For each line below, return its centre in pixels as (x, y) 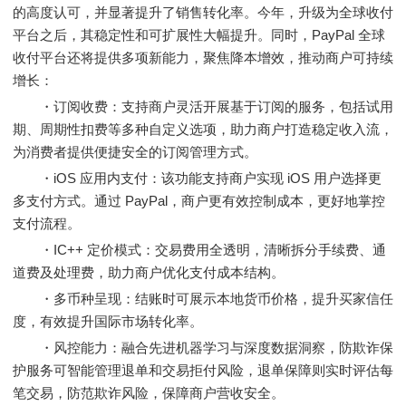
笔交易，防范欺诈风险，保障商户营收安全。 (149, 393)
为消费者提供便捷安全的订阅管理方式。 (135, 152)
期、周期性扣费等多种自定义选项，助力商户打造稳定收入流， (203, 129)
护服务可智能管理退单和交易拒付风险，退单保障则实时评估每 (203, 370)
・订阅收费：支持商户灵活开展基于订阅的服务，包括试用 (203, 106)
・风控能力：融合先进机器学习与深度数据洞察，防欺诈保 (203, 348)
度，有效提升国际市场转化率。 (108, 321)
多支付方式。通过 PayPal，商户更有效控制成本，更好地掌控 (199, 201)
